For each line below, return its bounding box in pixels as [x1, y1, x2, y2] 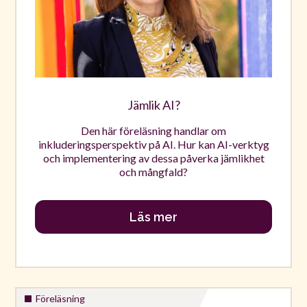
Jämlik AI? [127, 97, 180, 113]
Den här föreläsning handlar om [81, 124, 226, 138]
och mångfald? [119, 165, 188, 179]
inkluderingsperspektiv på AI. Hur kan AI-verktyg [38, 138, 269, 151]
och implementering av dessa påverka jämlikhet [42, 151, 265, 165]
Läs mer [130, 210, 177, 225]
